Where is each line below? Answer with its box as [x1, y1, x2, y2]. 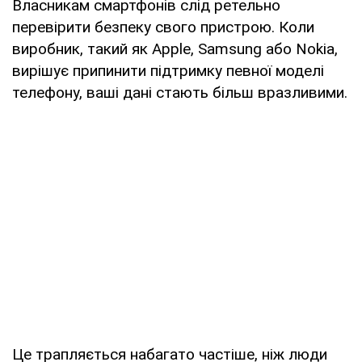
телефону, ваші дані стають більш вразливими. [12, 82, 347, 102]
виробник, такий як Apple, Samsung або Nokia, [12, 39, 338, 58]
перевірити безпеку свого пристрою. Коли [12, 17, 314, 36]
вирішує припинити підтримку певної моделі [12, 61, 324, 80]
